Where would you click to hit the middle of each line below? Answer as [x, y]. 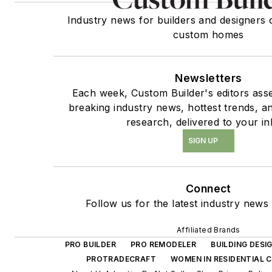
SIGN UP [203, 141]
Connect [209, 189]
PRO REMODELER [164, 244]
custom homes [209, 35]
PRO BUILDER [90, 244]
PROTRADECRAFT [121, 259]
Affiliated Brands [209, 230]
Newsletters [209, 78]
